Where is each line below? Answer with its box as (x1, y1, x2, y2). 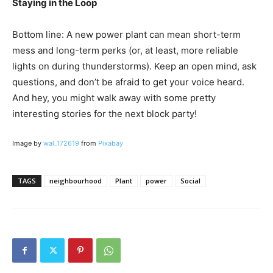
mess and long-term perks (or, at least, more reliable (12, 44, 238, 57)
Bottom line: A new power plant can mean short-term (12, 29, 241, 41)
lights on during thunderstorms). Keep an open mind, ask (12, 60, 257, 73)
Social (180, 176, 200, 186)
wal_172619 (43, 139, 79, 148)
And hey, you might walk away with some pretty (12, 92, 216, 104)
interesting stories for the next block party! (12, 108, 197, 120)
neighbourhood (49, 176, 102, 186)
